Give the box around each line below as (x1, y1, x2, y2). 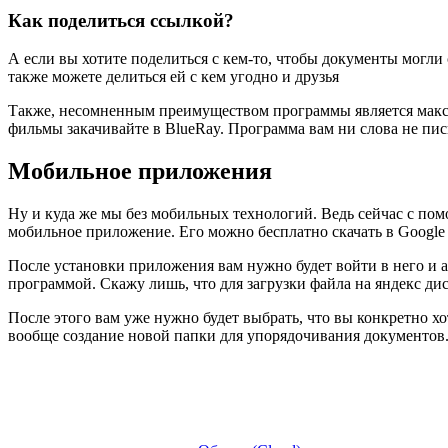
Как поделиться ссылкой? (8, 9, 234, 31)
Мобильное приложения (8, 158, 272, 185)
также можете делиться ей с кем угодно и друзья (8, 68, 339, 86)
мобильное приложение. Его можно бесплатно (8, 223, 332, 241)
